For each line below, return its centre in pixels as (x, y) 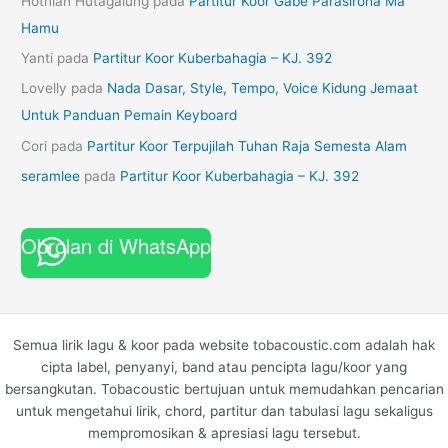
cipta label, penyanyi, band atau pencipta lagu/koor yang (224, 366)
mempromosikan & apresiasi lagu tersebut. (224, 432)
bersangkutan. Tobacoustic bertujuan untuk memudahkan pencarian (224, 388)
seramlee (51, 176)
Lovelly (44, 88)
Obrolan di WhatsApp (116, 246)
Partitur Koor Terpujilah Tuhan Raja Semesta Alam (247, 145)
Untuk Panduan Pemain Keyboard (129, 115)
